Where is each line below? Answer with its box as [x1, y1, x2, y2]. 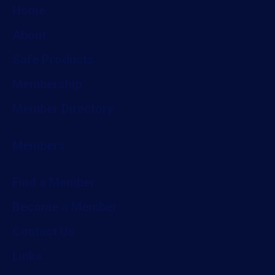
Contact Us [12, 224, 75, 239]
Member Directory [12, 101, 114, 116]
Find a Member [12, 175, 95, 190]
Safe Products [12, 52, 94, 67]
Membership [12, 77, 82, 91]
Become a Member [12, 199, 117, 214]
